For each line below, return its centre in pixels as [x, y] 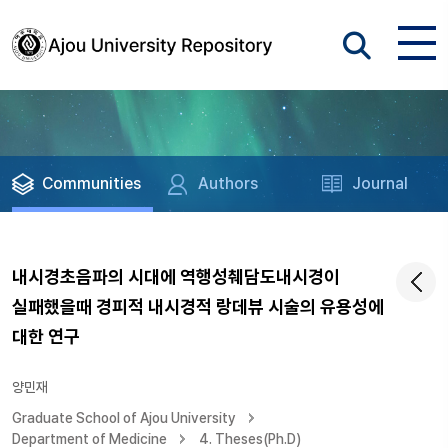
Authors [228, 183]
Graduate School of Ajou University [124, 418]
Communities [91, 183]
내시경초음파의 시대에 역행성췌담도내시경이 [176, 276]
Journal [380, 183]
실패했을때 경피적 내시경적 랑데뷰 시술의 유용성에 [198, 306]
